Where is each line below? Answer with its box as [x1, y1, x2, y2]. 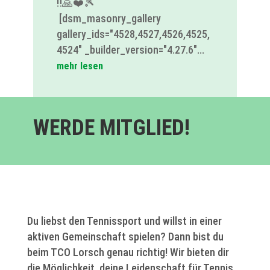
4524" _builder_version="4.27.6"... [56, 43, 204, 56]
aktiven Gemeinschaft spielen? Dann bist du [27, 230, 224, 243]
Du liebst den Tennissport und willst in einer [27, 214, 222, 227]
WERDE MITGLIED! [33, 115, 190, 140]
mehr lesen [56, 60, 103, 72]
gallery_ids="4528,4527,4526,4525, [56, 27, 210, 40]
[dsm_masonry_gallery [56, 11, 161, 25]
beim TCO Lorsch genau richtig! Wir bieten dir [27, 245, 229, 259]
